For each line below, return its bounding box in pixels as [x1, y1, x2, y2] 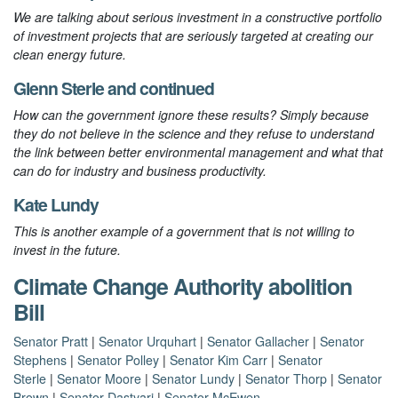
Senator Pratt [13, 332, 88, 351]
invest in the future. [13, 241, 121, 259]
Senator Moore [57, 370, 141, 388]
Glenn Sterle [13, 76, 104, 101]
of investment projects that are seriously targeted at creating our [13, 27, 373, 45]
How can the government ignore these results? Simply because [13, 106, 369, 124]
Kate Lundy [13, 192, 99, 218]
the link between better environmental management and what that [13, 143, 383, 162]
